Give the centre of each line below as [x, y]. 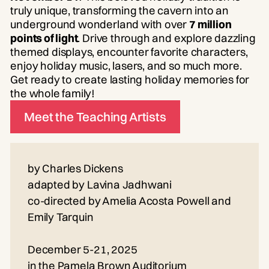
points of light [44, 38]
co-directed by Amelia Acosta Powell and [129, 201]
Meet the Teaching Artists [95, 116]
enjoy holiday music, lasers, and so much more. [126, 66]
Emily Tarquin [60, 217]
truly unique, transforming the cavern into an [119, 11]
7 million [210, 25]
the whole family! [53, 94]
